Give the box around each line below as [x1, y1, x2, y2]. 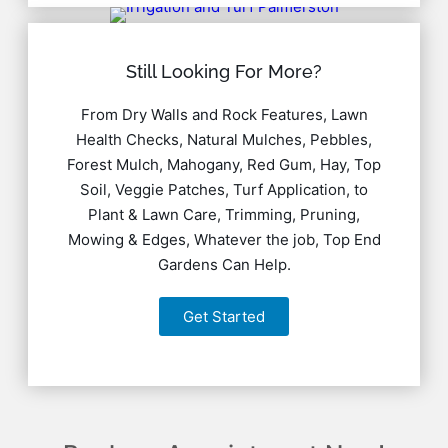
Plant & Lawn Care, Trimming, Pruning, [88, 204, 360, 224]
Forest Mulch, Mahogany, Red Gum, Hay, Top [67, 154, 381, 174]
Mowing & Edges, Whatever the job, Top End [67, 229, 381, 249]
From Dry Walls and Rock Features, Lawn [80, 104, 368, 124]
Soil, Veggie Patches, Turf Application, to [80, 179, 368, 199]
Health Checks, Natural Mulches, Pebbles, [76, 129, 372, 149]
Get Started [183, 306, 265, 326]
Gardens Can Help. [157, 254, 291, 274]
